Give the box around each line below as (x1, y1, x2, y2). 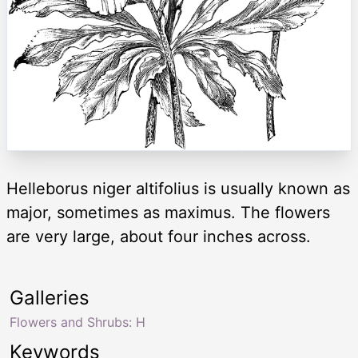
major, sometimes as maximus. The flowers (6, 202, 330, 222)
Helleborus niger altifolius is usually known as (6, 178, 350, 198)
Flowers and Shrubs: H (10, 313, 145, 330)
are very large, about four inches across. (6, 226, 311, 246)
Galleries (10, 285, 89, 309)
